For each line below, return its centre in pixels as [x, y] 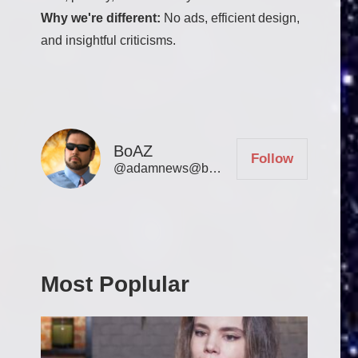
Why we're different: [101, 18]
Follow [272, 159]
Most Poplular [115, 284]
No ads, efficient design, [230, 18]
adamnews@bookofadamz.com [167, 169]
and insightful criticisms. [108, 41]
